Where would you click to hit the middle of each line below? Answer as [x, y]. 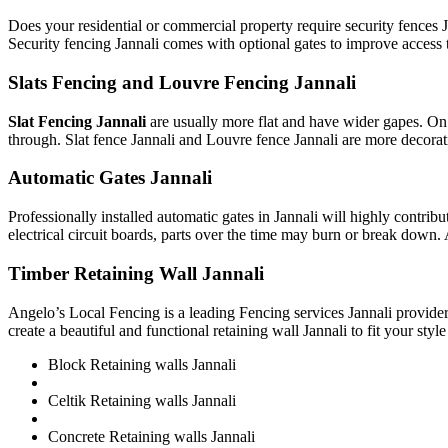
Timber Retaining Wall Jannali [136, 273]
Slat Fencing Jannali [77, 121]
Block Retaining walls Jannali [142, 364]
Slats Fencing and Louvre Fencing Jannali [182, 82]
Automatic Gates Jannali [110, 178]
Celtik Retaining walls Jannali [142, 400]
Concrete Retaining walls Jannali [151, 436]
